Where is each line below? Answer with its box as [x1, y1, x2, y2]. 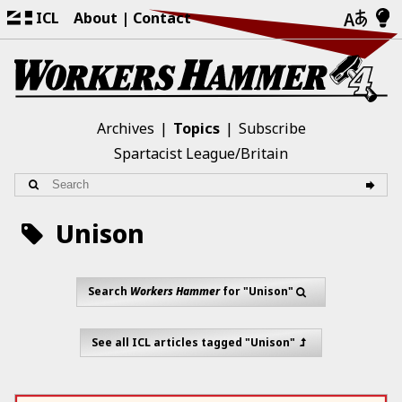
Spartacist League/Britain [114, 143, 288, 163]
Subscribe [238, 118, 306, 138]
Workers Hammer [130, 284, 221, 300]
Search [88, 284, 131, 300]
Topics [172, 118, 220, 138]
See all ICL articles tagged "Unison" [92, 334, 296, 350]
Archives [96, 118, 154, 138]
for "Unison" [220, 284, 294, 300]
